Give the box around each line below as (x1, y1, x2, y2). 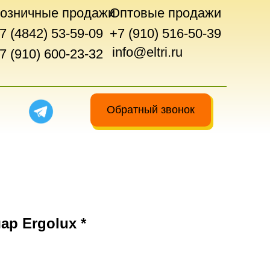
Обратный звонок (107, 104, 195, 116)
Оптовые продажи (110, 5, 221, 20)
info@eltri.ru (112, 45, 183, 60)
